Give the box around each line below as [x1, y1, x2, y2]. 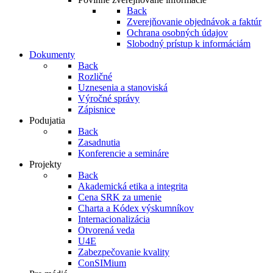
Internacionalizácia [78, 214, 150, 224]
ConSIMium [78, 258, 126, 268]
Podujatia [29, 115, 65, 126]
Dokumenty [29, 49, 75, 60]
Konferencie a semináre [78, 148, 169, 158]
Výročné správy [78, 93, 140, 104]
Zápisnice [78, 104, 115, 115]
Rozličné [78, 71, 112, 82]
